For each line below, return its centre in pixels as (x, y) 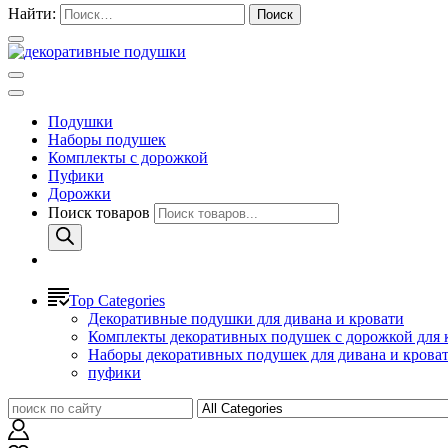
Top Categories (117, 300)
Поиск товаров (101, 212)
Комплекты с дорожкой (128, 157)
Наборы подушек (107, 139)
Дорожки (79, 193)
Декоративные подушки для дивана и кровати (246, 318)
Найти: (32, 13)
